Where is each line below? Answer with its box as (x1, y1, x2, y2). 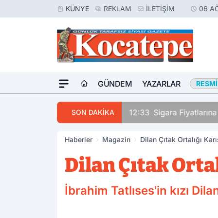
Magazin (102, 135, 130, 144)
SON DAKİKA (72, 108, 114, 116)
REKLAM (104, 4, 131, 13)
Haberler (65, 135, 92, 144)
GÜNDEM (98, 79, 132, 89)
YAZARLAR (142, 79, 181, 89)
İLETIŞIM (146, 4, 175, 13)
